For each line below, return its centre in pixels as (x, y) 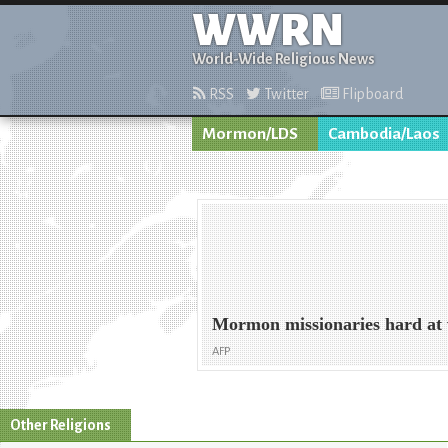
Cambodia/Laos (384, 134)
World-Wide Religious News (283, 59)
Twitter (285, 94)
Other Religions (60, 424)
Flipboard (371, 94)
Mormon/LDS (250, 134)
